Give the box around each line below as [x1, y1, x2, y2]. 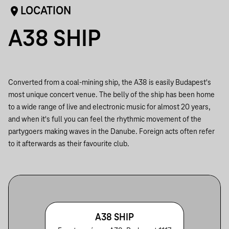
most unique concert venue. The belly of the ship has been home [8, 91, 215, 99]
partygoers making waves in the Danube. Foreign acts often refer [8, 128, 215, 136]
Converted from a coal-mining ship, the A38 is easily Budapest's [8, 79, 211, 87]
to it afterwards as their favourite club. [8, 140, 129, 148]
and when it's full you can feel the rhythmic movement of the [8, 116, 201, 124]
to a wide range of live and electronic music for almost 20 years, [8, 103, 211, 111]
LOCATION [20, 5, 71, 17]
